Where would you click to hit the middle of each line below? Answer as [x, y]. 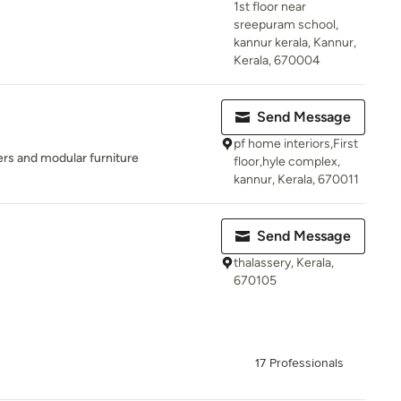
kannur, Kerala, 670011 [296, 179]
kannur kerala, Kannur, [295, 43]
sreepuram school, [286, 25]
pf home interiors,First [296, 144]
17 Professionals [299, 363]
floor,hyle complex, [287, 162]
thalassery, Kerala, [284, 263]
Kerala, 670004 [277, 60]
